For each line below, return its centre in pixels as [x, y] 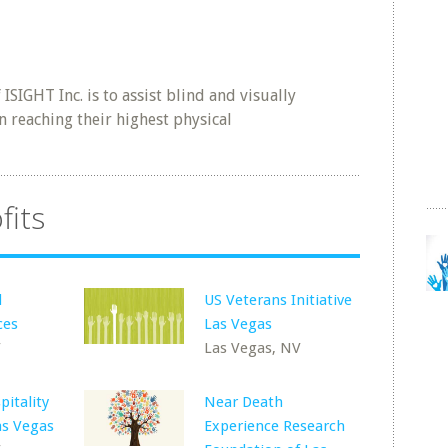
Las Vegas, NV [253, 348]
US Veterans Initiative [278, 300]
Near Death [244, 402]
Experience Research [275, 426]
